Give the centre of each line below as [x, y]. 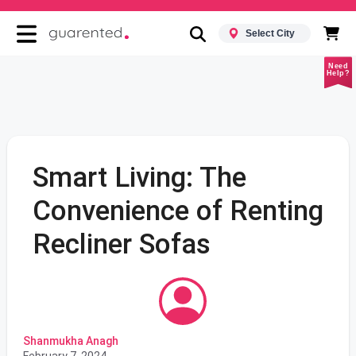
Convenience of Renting [178, 211]
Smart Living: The [139, 178]
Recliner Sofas [121, 245]
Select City [271, 34]
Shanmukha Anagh [70, 341]
